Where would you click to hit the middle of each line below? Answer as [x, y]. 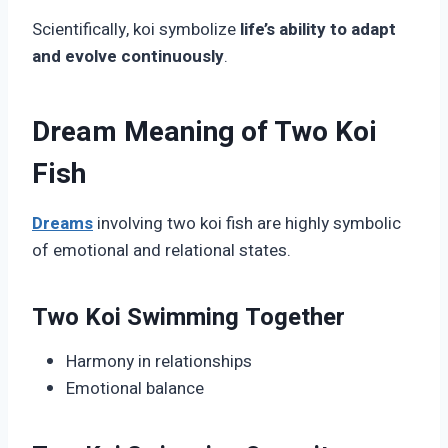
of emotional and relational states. [161, 251]
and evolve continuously [128, 57]
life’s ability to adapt [318, 30]
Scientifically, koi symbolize [136, 30]
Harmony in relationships [159, 362]
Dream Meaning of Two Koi [204, 133]
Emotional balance [135, 389]
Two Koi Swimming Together [188, 318]
